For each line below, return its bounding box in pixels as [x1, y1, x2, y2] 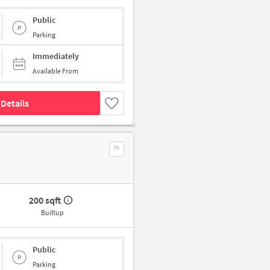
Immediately [33, 51, 79, 62]
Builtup [40, 208, 64, 218]
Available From [33, 66, 78, 76]
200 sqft [29, 194, 61, 207]
